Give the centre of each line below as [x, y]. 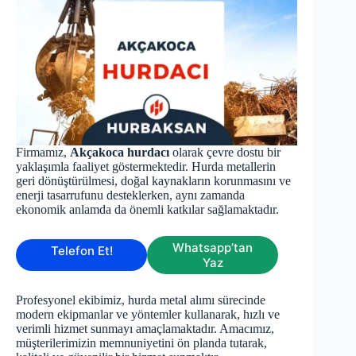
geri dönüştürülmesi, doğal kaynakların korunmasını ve [153, 181]
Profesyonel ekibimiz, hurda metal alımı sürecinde [141, 300]
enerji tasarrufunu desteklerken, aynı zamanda [130, 195]
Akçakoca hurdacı [120, 153]
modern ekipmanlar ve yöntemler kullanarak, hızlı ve [148, 315]
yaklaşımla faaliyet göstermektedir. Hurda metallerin [146, 167]
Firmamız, [43, 153]
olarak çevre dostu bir [225, 153]
